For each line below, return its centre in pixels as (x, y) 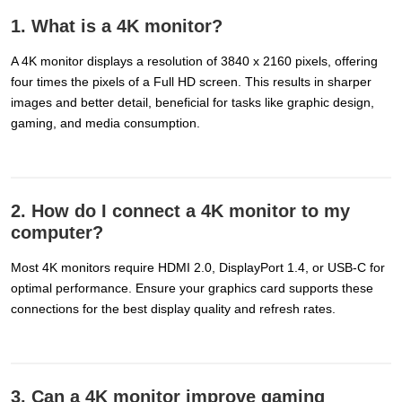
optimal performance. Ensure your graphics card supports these (192, 288)
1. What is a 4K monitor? (117, 26)
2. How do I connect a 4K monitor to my (180, 210)
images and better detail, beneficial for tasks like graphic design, (192, 102)
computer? (57, 232)
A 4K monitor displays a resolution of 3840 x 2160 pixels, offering (194, 61)
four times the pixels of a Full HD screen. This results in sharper (191, 81)
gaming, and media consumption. (105, 122)
